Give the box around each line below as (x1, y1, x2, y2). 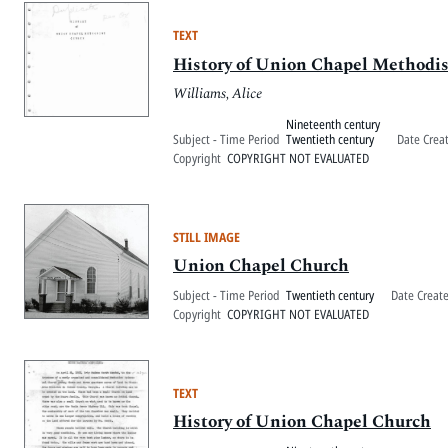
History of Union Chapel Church (173, 409, 431, 436)
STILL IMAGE (173, 227, 240, 246)
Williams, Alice (173, 83, 262, 106)
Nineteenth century (286, 115, 380, 133)
